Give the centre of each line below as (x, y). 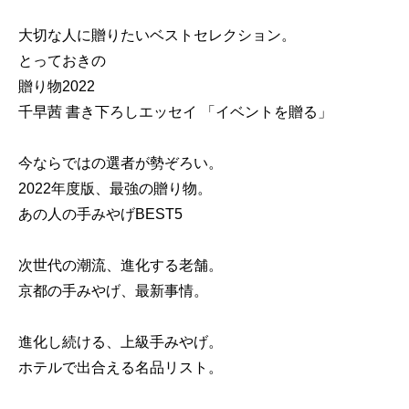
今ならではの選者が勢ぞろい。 (121, 163)
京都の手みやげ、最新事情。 (113, 291)
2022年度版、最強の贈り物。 (115, 189)
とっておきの (62, 61)
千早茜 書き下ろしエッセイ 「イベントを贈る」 (175, 112)
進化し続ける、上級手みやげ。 (121, 342)
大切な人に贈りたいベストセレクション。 (157, 36)
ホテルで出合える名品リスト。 (121, 368)
